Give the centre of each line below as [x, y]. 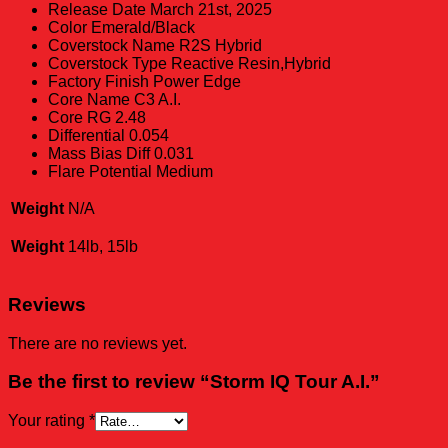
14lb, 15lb [103, 247]
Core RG [79, 118]
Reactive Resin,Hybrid [251, 64]
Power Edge [197, 82]
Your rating [48, 421]
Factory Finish [98, 82]
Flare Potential [100, 172]
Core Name [89, 100]
